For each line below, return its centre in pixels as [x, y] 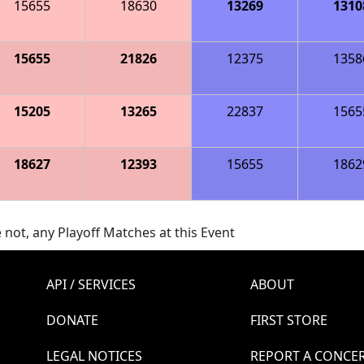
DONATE [72, 320]
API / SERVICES [91, 284]
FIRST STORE [288, 320]
